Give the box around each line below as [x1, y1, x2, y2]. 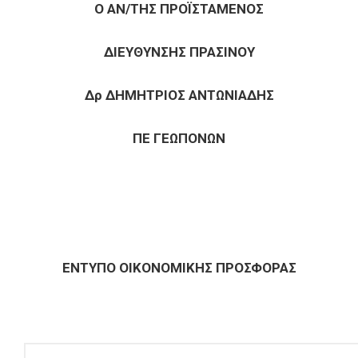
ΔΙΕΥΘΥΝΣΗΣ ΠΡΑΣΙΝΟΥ [103, 44, 255, 60]
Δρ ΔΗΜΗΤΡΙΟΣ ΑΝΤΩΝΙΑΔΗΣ [84, 87, 274, 103]
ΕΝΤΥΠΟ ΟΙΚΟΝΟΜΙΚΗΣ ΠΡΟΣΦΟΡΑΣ [62, 260, 296, 276]
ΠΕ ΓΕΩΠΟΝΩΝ [133, 130, 225, 146]
